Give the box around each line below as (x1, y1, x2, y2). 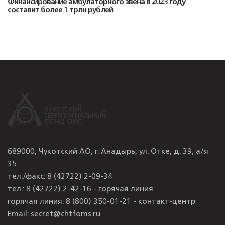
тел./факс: (8, 173, 47, 181)
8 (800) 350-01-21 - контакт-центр (66, 198, 195, 206)
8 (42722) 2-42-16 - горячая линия (26, 186, 153, 193)
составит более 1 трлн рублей (8, 7, 113, 15)
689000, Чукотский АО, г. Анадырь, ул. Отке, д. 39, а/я (8, 148, 208, 156)
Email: (8, 211, 31, 218)
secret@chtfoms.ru (31, 211, 100, 218)
